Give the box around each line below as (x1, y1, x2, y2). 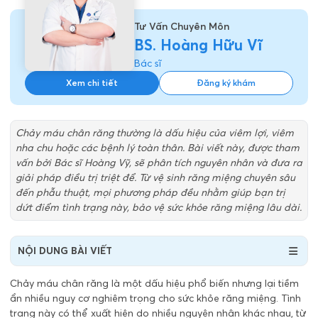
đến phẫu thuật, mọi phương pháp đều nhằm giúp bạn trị (16, 186, 285, 199)
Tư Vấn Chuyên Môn (134, 20, 229, 33)
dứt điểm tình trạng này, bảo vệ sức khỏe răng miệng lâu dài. (16, 201, 302, 214)
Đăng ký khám (197, 77, 256, 88)
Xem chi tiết (66, 77, 118, 88)
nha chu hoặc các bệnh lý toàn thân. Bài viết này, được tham (16, 141, 300, 154)
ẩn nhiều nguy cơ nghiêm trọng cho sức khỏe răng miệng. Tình (10, 292, 301, 305)
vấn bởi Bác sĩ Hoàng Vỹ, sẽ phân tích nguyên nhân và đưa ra (16, 156, 302, 169)
